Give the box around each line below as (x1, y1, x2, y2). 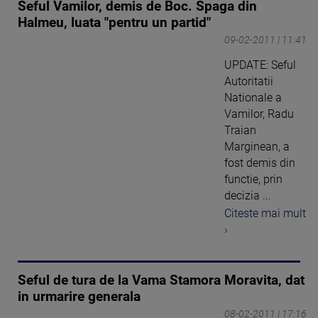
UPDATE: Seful (224, 58, 296, 72)
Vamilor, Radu (224, 107, 294, 121)
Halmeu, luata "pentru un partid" (18, 15, 211, 31)
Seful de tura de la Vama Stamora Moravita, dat (18, 272, 305, 288)
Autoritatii (224, 75, 273, 89)
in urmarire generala (18, 288, 141, 305)
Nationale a (224, 91, 282, 105)
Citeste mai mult (224, 206, 306, 220)
